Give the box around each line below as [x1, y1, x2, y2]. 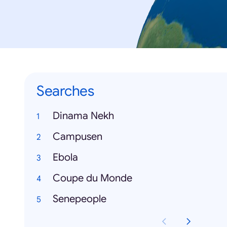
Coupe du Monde [53, 172, 132, 185]
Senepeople [53, 193, 106, 206]
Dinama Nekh [53, 109, 114, 123]
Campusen [53, 130, 102, 143]
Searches [36, 82, 94, 100]
